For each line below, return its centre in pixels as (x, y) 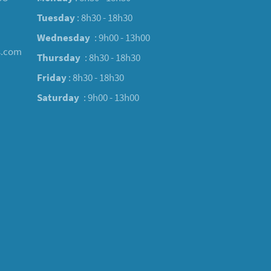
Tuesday (56, 18)
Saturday (59, 98)
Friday (52, 78)
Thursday (60, 58)
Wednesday (65, 38)
